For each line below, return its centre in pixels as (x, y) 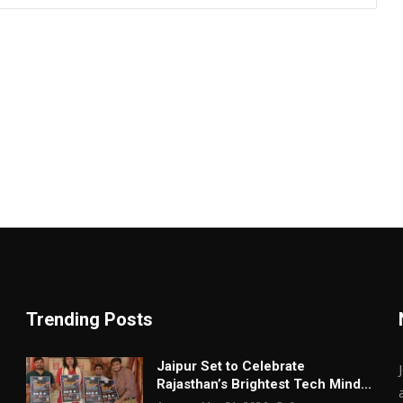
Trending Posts (90, 319)
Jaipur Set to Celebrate (231, 366)
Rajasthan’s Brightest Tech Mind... (264, 384)
